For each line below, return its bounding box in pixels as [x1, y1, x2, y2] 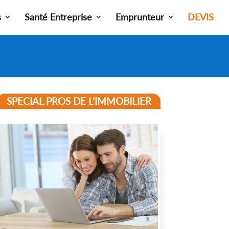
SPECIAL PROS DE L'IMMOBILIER [6, 95, 151, 107]
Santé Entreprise [25, 11, 92, 22]
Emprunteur [116, 11, 164, 22]
